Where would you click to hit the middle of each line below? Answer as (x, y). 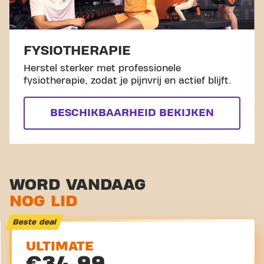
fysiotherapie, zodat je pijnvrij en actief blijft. (128, 81)
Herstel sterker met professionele (102, 68)
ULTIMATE (60, 246)
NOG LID (43, 201)
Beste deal (34, 222)
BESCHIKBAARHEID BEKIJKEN (132, 113)
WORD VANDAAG (77, 185)
